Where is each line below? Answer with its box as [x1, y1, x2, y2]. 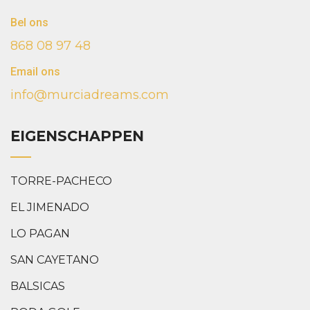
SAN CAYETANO [10, 253, 99, 266]
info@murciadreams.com [10, 86, 169, 102]
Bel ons [10, 15, 48, 29]
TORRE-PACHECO [10, 174, 112, 188]
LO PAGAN [10, 226, 70, 240]
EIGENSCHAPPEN [10, 127, 144, 145]
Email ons [10, 64, 60, 78]
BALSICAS [10, 279, 65, 293]
